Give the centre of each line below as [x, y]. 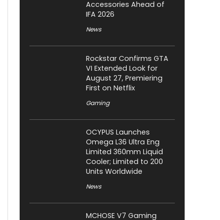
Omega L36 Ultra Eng [123, 142]
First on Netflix [110, 88]
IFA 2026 [100, 14]
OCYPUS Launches [118, 132]
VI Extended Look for [122, 69]
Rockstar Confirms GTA [127, 59]
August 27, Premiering [124, 78]
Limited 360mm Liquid [124, 152]
